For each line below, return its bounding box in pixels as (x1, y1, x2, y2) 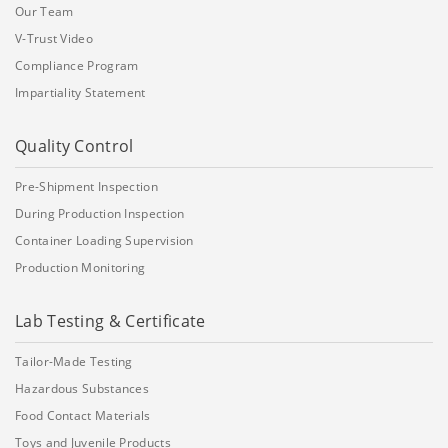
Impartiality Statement (15, 84, 146, 102)
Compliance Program (15, 57, 139, 75)
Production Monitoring (15, 259, 146, 277)
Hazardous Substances (15, 380, 149, 398)
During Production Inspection (15, 205, 185, 223)
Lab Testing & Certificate (15, 310, 206, 333)
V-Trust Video (15, 30, 93, 48)
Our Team (15, 3, 74, 21)
